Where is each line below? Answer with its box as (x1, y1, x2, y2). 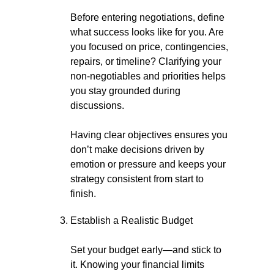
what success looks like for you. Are (70, 27, 224, 37)
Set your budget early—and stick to (70, 245, 221, 255)
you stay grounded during (70, 86, 180, 96)
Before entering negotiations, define (70, 12, 224, 23)
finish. (70, 188, 96, 199)
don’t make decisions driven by (70, 144, 204, 155)
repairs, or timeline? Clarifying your (70, 56, 221, 67)
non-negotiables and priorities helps (70, 71, 226, 81)
